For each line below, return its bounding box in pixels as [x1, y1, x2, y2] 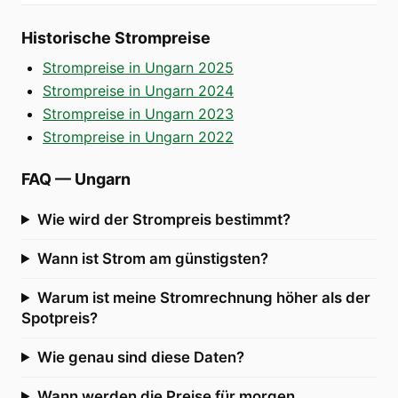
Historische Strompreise [21, 28, 211, 47]
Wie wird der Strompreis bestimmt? [36, 210, 291, 228]
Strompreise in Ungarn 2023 [43, 104, 234, 123]
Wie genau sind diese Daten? [36, 347, 244, 366]
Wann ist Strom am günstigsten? [36, 249, 268, 267]
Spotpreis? [21, 308, 98, 327]
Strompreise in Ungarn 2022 [43, 127, 234, 146]
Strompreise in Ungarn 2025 [43, 58, 234, 76]
